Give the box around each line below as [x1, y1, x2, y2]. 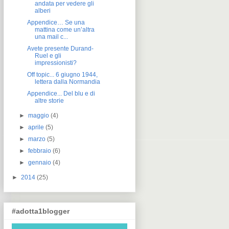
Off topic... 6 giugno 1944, [27, 71, 98, 78]
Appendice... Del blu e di [27, 89, 95, 97]
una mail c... [34, 33, 68, 40]
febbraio [28, 147, 52, 154]
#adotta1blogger [12, 207, 70, 216]
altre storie [34, 97, 64, 104]
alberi [34, 7, 51, 14]
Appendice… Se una [27, 18, 85, 26]
